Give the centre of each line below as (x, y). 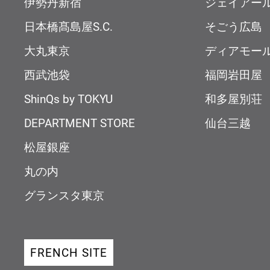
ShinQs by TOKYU (68, 99)
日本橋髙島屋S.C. (68, 27)
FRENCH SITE (69, 253)
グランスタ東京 (64, 195)
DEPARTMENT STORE (80, 123)
